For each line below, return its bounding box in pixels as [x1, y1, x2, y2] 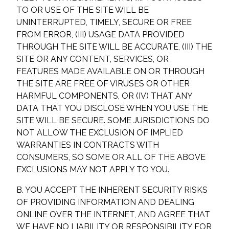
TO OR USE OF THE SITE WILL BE [16, 5, 149, 15]
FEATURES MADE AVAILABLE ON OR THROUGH [16, 66, 204, 76]
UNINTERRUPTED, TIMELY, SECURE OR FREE [16, 17, 192, 27]
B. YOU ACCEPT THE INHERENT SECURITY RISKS [16, 185, 208, 195]
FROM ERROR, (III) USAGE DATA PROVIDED [16, 30, 185, 39]
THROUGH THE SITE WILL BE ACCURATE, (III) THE [16, 42, 212, 52]
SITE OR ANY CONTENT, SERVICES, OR [16, 54, 169, 64]
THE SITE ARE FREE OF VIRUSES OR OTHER [16, 79, 190, 88]
